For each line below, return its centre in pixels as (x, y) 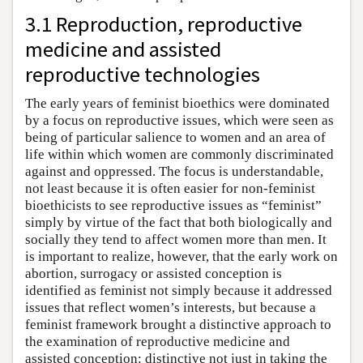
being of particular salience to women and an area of (175, 138)
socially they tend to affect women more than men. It (176, 240)
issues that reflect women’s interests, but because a (171, 308)
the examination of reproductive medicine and (158, 342)
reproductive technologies (143, 75)
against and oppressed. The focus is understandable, (174, 172)
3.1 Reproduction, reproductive (164, 24)
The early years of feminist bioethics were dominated (177, 104)
